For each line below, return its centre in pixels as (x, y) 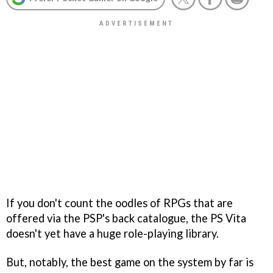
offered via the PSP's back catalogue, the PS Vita (126, 218)
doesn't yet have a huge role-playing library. (112, 233)
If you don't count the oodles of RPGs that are (119, 203)
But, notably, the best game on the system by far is (130, 262)
